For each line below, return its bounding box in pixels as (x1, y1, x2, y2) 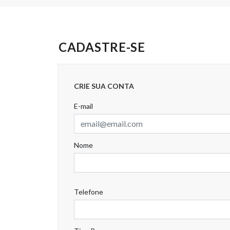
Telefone (74, 187, 103, 196)
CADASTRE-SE (59, 40, 145, 54)
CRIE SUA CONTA (74, 82, 134, 90)
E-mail (74, 102, 93, 110)
